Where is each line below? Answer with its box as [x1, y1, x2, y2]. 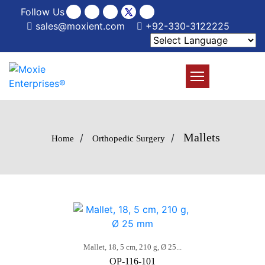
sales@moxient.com [33, 20, 125, 32]
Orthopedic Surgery [92, 134, 165, 143]
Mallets [183, 131, 220, 144]
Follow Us [21, 6, 64, 18]
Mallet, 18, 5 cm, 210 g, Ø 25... [83, 243, 182, 251]
